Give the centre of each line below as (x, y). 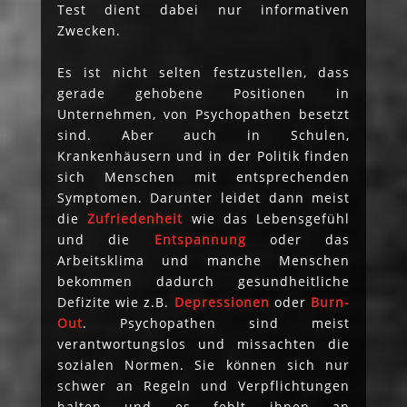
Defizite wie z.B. (115, 302)
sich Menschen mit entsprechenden (203, 176)
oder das (298, 239)
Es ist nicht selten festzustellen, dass (203, 72)
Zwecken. (89, 30)
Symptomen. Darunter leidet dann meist (203, 197)
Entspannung (200, 239)
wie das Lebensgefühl (267, 218)
